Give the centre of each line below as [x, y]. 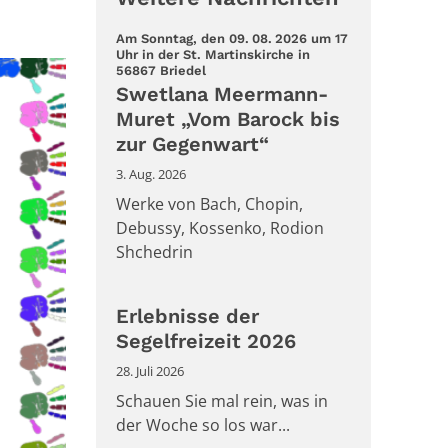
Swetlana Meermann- [222, 93]
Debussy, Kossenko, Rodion [220, 227]
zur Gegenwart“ [192, 143]
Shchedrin [154, 251]
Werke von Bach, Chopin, [209, 203]
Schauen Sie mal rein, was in [222, 400]
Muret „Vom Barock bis [228, 118]
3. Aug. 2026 [151, 173]
